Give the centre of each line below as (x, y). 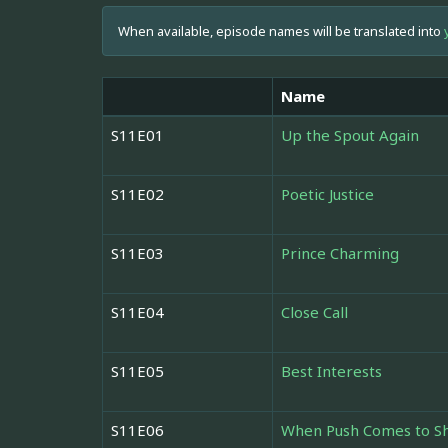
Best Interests (331, 371)
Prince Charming (340, 253)
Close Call (314, 312)
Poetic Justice (327, 194)
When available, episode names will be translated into (281, 31)
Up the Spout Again (350, 135)
